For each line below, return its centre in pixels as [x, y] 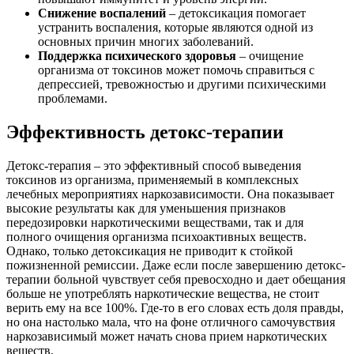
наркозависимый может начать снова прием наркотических [167, 337]
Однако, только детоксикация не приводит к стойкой [150, 251]
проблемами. [73, 99]
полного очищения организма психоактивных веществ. [156, 237]
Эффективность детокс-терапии [145, 132]
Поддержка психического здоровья [137, 56]
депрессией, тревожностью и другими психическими [182, 85]
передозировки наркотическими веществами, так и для [155, 223]
